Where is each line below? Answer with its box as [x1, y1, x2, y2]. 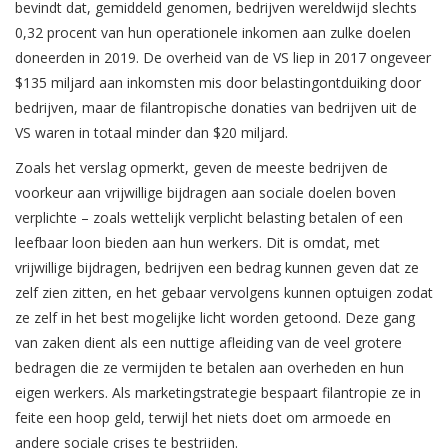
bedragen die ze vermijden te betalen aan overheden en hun [15, 358, 404, 378]
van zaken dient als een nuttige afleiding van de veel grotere [15, 333, 402, 353]
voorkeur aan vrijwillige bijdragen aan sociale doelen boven [15, 183, 396, 203]
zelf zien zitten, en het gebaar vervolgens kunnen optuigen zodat [15, 283, 433, 303]
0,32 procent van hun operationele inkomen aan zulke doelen [15, 23, 411, 43]
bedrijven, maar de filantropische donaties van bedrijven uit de [15, 98, 417, 118]
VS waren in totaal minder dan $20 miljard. [15, 123, 288, 143]
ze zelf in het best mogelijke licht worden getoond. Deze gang [15, 308, 415, 328]
